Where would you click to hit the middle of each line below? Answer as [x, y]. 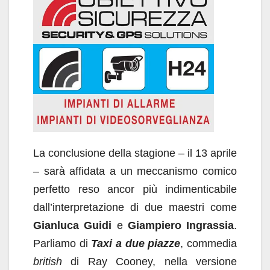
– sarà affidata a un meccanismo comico [135, 171]
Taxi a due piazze [136, 243]
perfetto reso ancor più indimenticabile [135, 189]
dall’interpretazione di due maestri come [135, 207]
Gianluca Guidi [73, 225]
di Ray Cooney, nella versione [149, 262]
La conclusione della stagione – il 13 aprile [135, 153]
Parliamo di [62, 243]
